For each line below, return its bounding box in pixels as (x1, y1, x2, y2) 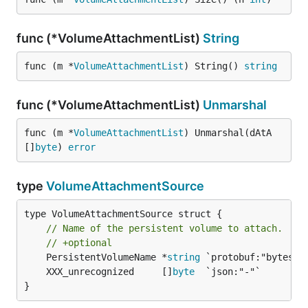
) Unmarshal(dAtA (184, 127, 272, 138)
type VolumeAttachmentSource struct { (24, 208, 222, 219)
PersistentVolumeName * (46, 252, 167, 263)
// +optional (46, 237, 112, 248)
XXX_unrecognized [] (46, 266, 173, 277)
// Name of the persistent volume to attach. (46, 223, 283, 234)
